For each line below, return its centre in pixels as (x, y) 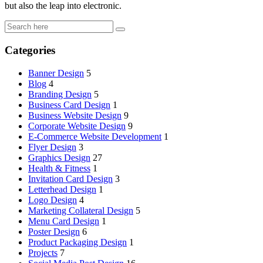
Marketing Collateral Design (81, 210)
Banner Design (56, 73)
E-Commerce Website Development (95, 136)
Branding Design (60, 94)
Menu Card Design (64, 221)
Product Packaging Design (77, 242)
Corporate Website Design (77, 126)
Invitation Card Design (70, 178)
